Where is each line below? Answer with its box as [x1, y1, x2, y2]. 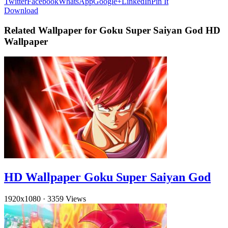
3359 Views [47, 194, 86, 204]
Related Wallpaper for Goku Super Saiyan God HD [4, 24, 220, 36]
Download [4, 6, 38, 15]
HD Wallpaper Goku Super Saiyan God [4, 170, 211, 184]
